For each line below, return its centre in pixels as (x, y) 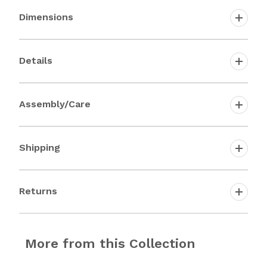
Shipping (40, 147)
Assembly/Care (55, 104)
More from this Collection (110, 244)
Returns (38, 191)
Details (36, 60)
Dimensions (46, 17)
